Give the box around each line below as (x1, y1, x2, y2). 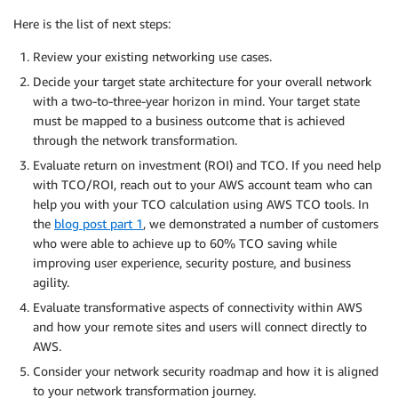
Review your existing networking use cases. (33, 49, 272, 65)
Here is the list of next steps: (13, 16, 171, 32)
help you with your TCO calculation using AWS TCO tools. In (33, 196, 369, 212)
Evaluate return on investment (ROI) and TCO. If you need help (33, 157, 381, 173)
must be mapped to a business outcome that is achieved (33, 113, 345, 129)
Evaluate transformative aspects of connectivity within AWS (33, 299, 362, 315)
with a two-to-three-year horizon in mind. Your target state (33, 93, 360, 109)
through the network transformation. (33, 132, 237, 148)
